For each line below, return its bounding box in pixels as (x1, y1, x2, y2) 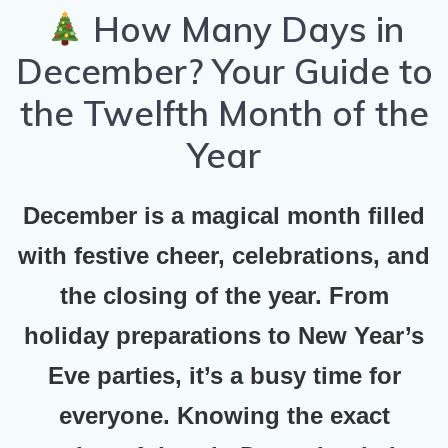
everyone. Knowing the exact (58, 402, 390, 430)
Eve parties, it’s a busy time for (47, 362, 401, 390)
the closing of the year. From (59, 282, 389, 310)
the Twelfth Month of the (19, 91, 429, 136)
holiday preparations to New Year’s (24, 322, 424, 350)
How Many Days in (83, 7, 404, 52)
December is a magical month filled (23, 202, 425, 230)
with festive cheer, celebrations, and (18, 242, 430, 270)
